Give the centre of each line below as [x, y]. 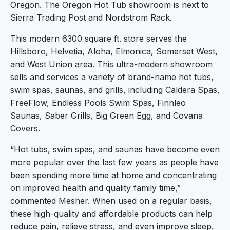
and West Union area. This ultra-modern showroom [111, 64]
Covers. [25, 128]
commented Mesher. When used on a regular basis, [111, 200]
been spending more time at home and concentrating [113, 175]
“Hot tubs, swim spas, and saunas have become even [115, 149]
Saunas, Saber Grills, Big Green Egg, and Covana [107, 115]
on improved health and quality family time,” [95, 188]
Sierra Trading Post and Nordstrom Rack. [91, 17]
